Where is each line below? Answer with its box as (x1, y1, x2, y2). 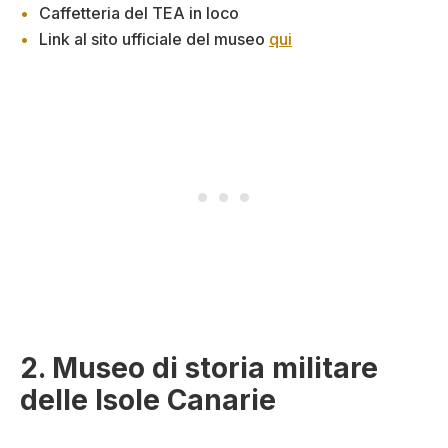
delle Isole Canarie (20, 382, 276, 417)
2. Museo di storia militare (20, 350, 378, 385)
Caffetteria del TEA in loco (39, 2, 239, 23)
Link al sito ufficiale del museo (39, 28, 269, 49)
